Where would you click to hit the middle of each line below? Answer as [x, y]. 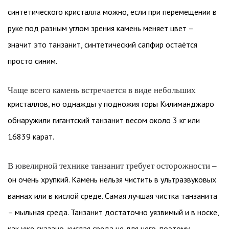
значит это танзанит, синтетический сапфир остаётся [102, 44]
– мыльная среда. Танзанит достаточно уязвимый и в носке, [113, 212]
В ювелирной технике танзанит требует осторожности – [112, 166]
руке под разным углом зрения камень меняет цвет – [100, 28]
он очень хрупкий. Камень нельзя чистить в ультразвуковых [112, 179]
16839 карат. [31, 136]
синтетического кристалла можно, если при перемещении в [112, 12]
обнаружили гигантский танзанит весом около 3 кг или [104, 120]
